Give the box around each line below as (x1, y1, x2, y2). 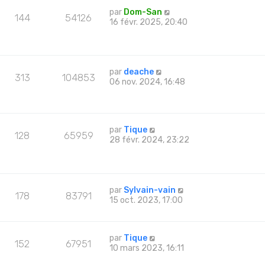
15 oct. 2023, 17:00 (109, 195, 183, 205)
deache (124, 66, 154, 77)
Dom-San (124, 7, 163, 17)
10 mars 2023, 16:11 (109, 243, 185, 253)
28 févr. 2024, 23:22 (109, 135, 190, 146)
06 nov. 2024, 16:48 (109, 76, 186, 87)
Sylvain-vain (124, 185, 176, 195)
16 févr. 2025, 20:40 (109, 17, 188, 27)
